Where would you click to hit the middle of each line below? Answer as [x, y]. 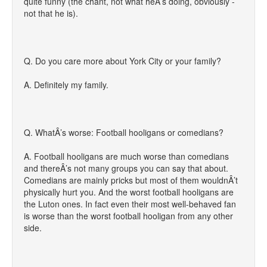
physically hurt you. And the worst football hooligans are [129, 192]
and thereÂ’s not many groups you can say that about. [126, 168]
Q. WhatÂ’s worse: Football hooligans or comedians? [124, 132]
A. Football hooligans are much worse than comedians [126, 156]
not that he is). [51, 13]
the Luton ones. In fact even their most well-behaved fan [130, 204]
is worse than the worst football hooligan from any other [128, 216]
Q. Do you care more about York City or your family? [122, 61]
